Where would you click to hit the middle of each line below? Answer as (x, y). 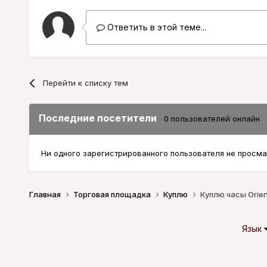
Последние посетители (101, 118)
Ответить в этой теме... (155, 27)
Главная (46, 195)
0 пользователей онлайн (212, 118)
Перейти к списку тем (85, 83)
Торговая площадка (113, 195)
